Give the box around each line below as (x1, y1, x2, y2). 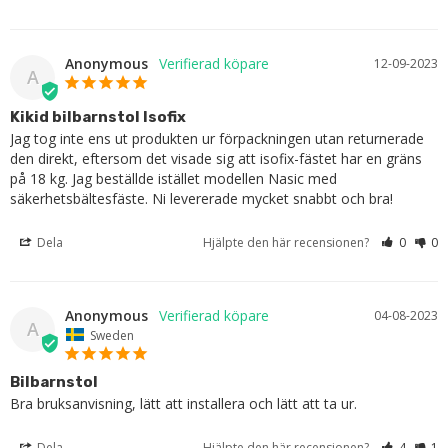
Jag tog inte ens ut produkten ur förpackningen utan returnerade (10, 128, 424, 148)
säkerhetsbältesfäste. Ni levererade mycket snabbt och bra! (10, 188, 393, 208)
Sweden (90, 326, 134, 344)
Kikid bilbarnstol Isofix (10, 107, 186, 126)
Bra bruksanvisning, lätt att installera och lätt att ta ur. (10, 394, 357, 414)
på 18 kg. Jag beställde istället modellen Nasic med (10, 168, 337, 188)
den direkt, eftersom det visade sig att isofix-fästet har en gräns (10, 148, 422, 168)
